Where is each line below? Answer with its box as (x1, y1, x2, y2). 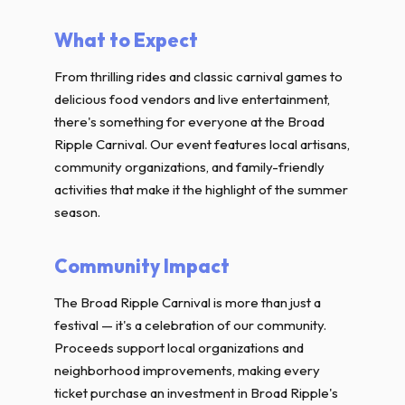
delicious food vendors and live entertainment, (54, 90, 330, 108)
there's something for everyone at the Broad (54, 113, 325, 130)
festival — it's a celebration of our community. (54, 316, 326, 334)
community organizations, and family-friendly (54, 158, 325, 175)
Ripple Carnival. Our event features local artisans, (54, 136, 350, 153)
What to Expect (54, 28, 198, 52)
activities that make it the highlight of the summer (54, 181, 348, 198)
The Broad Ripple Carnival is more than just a (54, 294, 321, 311)
